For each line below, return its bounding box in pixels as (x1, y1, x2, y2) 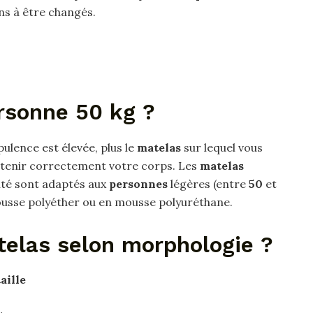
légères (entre (168, 176, 249, 191)
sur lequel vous (181, 140, 263, 154)
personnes (109, 176, 168, 191)
